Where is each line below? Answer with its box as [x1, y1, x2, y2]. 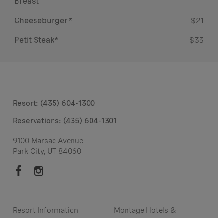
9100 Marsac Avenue [13, 136, 83, 145]
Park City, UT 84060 [13, 146, 81, 156]
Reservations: [13, 116, 63, 125]
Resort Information [13, 205, 78, 215]
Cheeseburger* [14, 16, 73, 25]
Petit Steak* [14, 35, 59, 45]
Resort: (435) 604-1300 [13, 98, 95, 108]
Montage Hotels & [113, 205, 176, 215]
